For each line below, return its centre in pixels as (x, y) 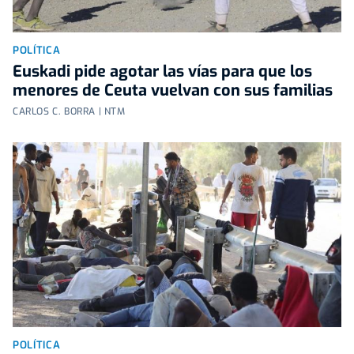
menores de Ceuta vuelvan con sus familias (173, 90)
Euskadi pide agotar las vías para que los (162, 71)
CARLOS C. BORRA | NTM (69, 111)
